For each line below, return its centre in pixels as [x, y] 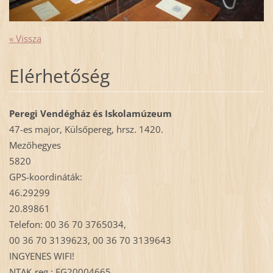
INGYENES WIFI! [41, 256]
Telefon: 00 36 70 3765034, [67, 225]
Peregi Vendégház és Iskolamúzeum [90, 114]
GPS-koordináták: [45, 177]
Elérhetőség [59, 76]
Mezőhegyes [35, 145]
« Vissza [25, 39]
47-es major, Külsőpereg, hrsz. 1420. [86, 129]
